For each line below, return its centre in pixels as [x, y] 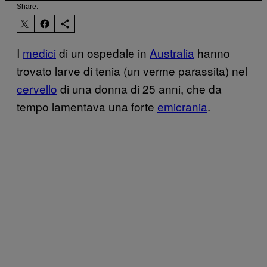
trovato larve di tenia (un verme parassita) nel [132, 70]
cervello [37, 88]
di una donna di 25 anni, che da [139, 88]
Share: [27, 6]
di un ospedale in [103, 52]
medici [39, 52]
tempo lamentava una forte [87, 106]
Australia [172, 52]
